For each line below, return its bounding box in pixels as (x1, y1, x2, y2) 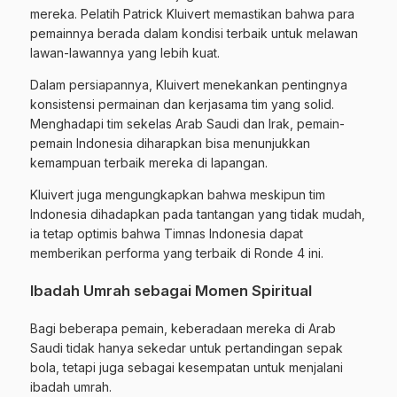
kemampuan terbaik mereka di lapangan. (30, 154, 268, 170)
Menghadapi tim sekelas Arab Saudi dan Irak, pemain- (30, 115, 345, 131)
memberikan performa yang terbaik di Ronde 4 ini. (30, 245, 323, 261)
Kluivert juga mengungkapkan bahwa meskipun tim (30, 186, 325, 202)
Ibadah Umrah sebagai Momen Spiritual (30, 281, 312, 300)
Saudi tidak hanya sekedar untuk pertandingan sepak (30, 339, 343, 355)
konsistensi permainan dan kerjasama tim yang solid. (30, 96, 334, 112)
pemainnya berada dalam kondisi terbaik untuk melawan (30, 25, 358, 41)
